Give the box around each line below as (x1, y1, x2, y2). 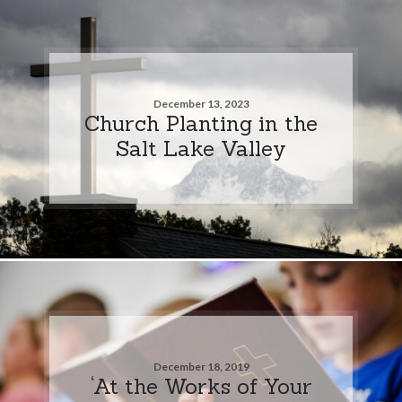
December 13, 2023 (153, 96, 249, 110)
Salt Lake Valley (116, 134, 286, 162)
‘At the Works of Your (90, 371, 312, 399)
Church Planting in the (84, 109, 318, 136)
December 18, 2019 (153, 359, 249, 373)
